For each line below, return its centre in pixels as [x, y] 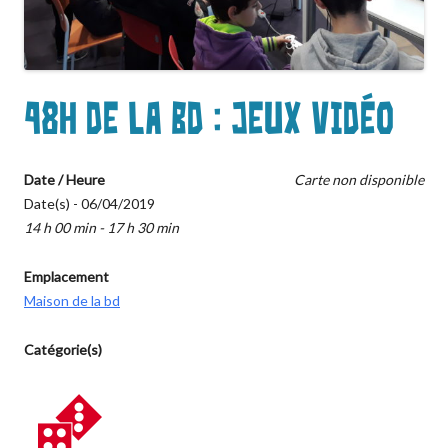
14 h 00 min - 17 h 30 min [101, 227]
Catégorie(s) [63, 349]
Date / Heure [64, 179]
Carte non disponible [359, 179]
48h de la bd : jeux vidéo [209, 119]
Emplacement [66, 276]
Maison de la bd [72, 300]
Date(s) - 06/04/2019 [89, 203]
